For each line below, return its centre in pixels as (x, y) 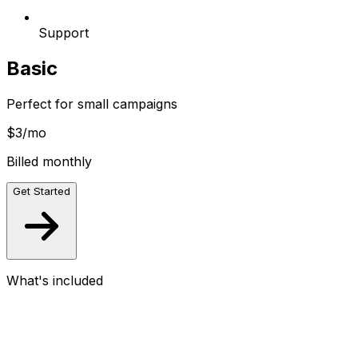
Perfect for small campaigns (92, 103)
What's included (55, 280)
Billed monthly (49, 161)
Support (64, 33)
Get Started (42, 191)
